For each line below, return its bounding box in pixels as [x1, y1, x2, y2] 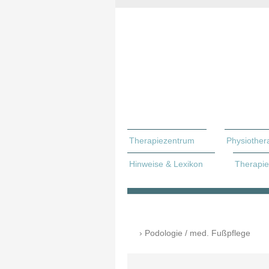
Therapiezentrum [129, 136, 195, 145]
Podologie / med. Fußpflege [145, 228, 250, 238]
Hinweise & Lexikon [129, 159, 203, 169]
